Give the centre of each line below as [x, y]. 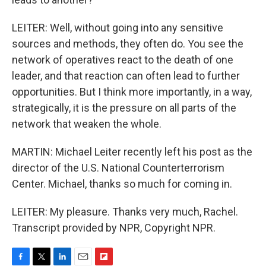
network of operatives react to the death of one [123, 59]
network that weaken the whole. [87, 123]
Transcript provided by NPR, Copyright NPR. [114, 227]
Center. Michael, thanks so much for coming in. [122, 183]
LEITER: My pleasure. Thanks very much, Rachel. [125, 211]
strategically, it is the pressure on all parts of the [124, 107]
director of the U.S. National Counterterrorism [118, 167]
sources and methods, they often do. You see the [128, 43]
